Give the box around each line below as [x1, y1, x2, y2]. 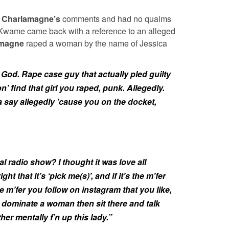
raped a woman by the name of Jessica [24, 37, 167, 49]
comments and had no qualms [60, 12, 171, 25]
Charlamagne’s [2, 12, 60, 25]
